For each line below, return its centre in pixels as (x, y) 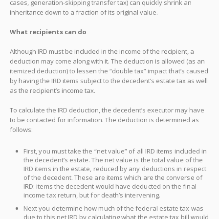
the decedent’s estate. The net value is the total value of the (113, 160)
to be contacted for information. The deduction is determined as (104, 120)
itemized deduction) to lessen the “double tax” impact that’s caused (109, 71)
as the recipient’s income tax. (53, 90)
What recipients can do (48, 32)
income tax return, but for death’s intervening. (92, 195)
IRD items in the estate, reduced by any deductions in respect (115, 168)
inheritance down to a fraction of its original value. (84, 12)
